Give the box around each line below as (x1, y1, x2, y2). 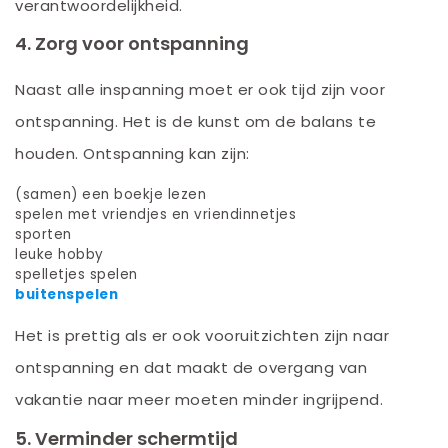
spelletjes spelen (15, 265, 138, 285)
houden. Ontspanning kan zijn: (15, 143, 250, 165)
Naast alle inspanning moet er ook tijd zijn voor (15, 79, 385, 101)
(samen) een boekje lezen (15, 185, 206, 205)
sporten (15, 225, 72, 245)
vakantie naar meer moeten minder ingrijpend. (15, 389, 383, 411)
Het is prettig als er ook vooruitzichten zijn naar (15, 325, 389, 347)
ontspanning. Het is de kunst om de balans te (15, 111, 376, 133)
